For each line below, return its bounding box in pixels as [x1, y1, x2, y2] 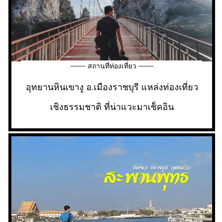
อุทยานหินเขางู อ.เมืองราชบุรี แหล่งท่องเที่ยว [25, 80, 198, 93]
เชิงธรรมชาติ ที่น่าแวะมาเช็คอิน [50, 100, 174, 112]
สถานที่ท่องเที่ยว [87, 60, 136, 70]
